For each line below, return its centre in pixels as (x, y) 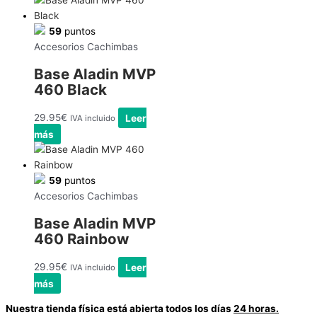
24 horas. (256, 309)
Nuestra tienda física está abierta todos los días (120, 309)
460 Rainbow (81, 239)
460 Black (70, 90)
